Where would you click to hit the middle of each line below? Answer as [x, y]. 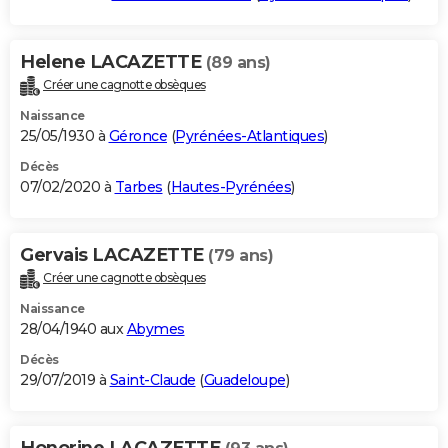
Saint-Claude [152, 379]
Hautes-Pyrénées [230, 186]
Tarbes [138, 186]
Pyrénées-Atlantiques [249, 135]
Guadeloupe [244, 379]
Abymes [155, 328]
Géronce [137, 135]
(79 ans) [240, 255]
